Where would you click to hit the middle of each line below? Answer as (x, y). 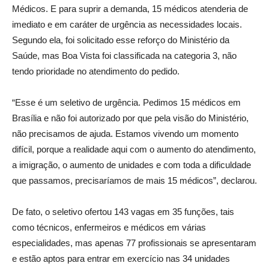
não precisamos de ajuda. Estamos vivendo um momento (125, 134)
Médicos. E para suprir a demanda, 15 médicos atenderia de (130, 9)
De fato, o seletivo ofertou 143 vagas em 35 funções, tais (123, 212)
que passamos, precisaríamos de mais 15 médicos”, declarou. (134, 181)
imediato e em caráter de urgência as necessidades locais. (127, 25)
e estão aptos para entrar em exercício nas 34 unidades (121, 259)
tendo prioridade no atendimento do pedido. (96, 71)
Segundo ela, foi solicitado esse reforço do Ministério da (121, 40)
